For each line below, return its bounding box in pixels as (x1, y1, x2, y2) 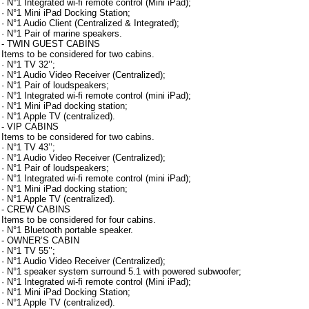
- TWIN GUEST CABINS (1, 39, 100, 49)
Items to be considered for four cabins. (1, 215, 156, 225)
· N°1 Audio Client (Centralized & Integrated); (1, 18, 179, 28)
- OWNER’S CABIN (1, 235, 79, 246)
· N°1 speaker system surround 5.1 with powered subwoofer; (1, 266, 241, 277)
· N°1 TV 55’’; (1, 246, 55, 256)
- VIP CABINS (1, 121, 59, 132)
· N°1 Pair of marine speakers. (1, 28, 122, 39)
